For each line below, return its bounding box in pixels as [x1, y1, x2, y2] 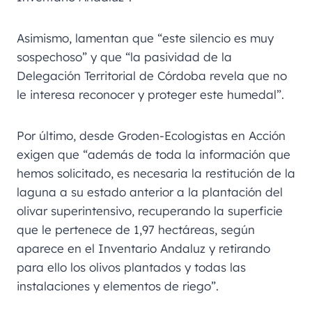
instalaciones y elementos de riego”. [17, 278, 219, 293]
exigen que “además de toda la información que [17, 146, 290, 162]
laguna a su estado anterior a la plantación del [17, 184, 283, 199]
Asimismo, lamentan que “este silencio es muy [17, 30, 274, 45]
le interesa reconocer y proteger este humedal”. [17, 86, 284, 102]
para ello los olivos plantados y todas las [17, 259, 246, 274]
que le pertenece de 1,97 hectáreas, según [17, 221, 255, 237]
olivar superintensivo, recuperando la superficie [17, 203, 283, 218]
